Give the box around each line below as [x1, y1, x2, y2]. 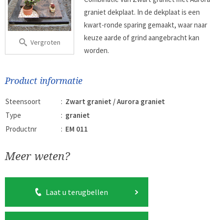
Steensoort [5, 97, 41, 106]
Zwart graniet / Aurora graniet [65, 97, 165, 106]
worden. [84, 46, 110, 55]
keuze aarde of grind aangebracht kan [84, 33, 200, 42]
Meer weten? [5, 150, 70, 163]
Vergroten [30, 37, 60, 47]
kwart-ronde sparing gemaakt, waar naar [84, 20, 208, 29]
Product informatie [5, 76, 82, 86]
